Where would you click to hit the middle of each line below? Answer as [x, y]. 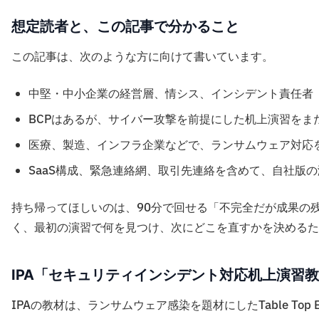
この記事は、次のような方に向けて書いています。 [142, 57]
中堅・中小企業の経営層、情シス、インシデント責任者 [171, 94]
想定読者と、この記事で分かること [125, 26]
